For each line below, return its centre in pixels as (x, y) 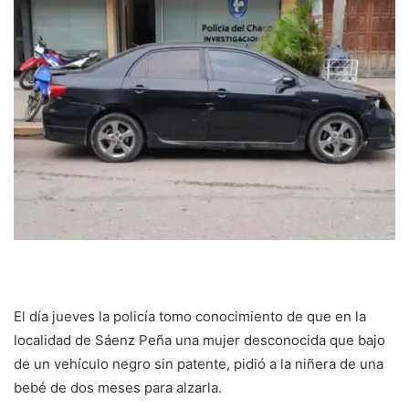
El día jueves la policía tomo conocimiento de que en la (190, 316)
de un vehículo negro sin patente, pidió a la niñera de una (199, 363)
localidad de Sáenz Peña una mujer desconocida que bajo (199, 340)
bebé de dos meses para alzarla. (118, 387)
